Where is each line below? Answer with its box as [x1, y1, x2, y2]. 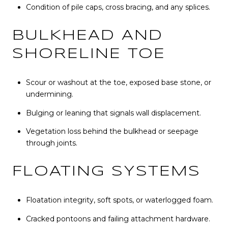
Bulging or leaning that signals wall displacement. [25, 108, 201, 118]
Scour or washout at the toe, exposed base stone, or [25, 78, 211, 88]
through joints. [25, 138, 77, 148]
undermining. [25, 90, 73, 99]
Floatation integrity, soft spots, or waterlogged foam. [25, 195, 213, 205]
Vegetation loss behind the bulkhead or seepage [25, 126, 198, 136]
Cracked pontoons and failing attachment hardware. [25, 214, 210, 223]
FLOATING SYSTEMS [12, 164, 201, 179]
